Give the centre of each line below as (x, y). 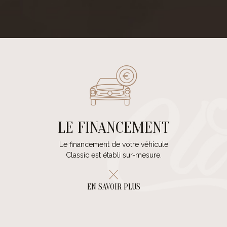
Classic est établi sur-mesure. (113, 155)
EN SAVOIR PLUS (113, 187)
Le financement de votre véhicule (113, 145)
